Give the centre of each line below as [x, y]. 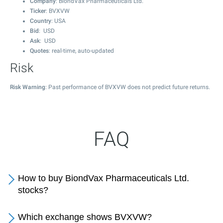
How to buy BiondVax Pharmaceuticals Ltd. [104, 178]
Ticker [38, 11]
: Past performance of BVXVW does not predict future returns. [128, 87]
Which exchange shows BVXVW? [85, 217]
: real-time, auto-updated [81, 51]
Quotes [39, 51]
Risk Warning [28, 87]
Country [41, 21]
